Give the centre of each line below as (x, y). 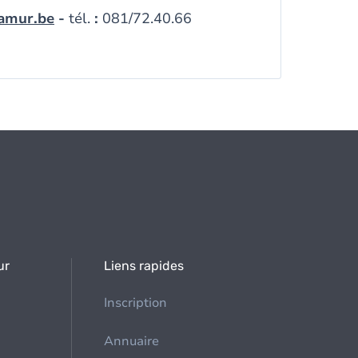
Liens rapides (144, 266)
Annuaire (132, 341)
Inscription (136, 303)
